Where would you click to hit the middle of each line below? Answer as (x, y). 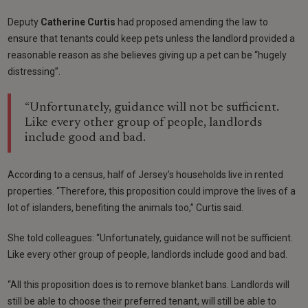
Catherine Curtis (79, 22)
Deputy (24, 22)
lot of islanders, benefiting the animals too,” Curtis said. (126, 207)
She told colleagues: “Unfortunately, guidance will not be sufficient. (151, 238)
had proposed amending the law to (193, 22)
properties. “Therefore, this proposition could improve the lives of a (152, 191)
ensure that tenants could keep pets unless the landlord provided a (152, 38)
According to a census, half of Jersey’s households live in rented (146, 174)
